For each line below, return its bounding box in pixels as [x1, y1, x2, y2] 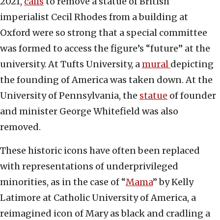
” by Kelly [153, 176, 193, 188]
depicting [170, 58, 214, 70]
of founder [167, 90, 216, 102]
